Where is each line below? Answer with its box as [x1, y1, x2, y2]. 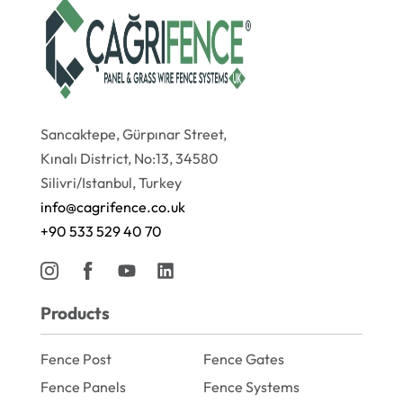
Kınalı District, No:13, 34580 [40, 148, 219, 167]
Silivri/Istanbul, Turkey [40, 173, 182, 192]
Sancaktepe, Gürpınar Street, [40, 124, 227, 143]
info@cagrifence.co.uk [40, 197, 185, 216]
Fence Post [40, 349, 112, 368]
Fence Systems [203, 378, 300, 397]
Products [40, 301, 110, 324]
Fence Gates [203, 349, 285, 368]
